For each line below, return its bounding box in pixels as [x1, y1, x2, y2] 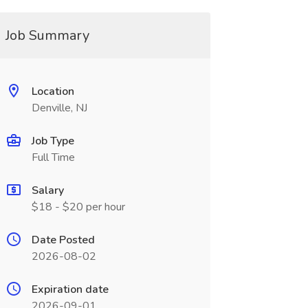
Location [31, 84, 74, 99]
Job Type [31, 133, 74, 148]
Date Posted [31, 232, 95, 247]
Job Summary [5, 26, 89, 45]
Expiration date [31, 282, 109, 297]
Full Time [31, 150, 75, 165]
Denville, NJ [31, 100, 87, 115]
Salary [31, 183, 64, 198]
